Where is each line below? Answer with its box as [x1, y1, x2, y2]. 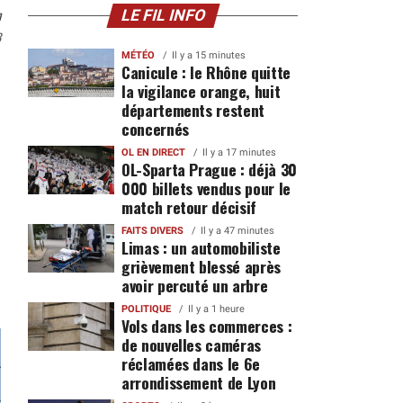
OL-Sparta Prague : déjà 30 [121, 157, 297, 181]
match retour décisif [121, 195, 256, 219]
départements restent [121, 98, 264, 121]
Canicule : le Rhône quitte [121, 60, 291, 84]
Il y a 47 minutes [200, 225, 274, 237]
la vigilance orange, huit [121, 79, 281, 103]
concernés [121, 117, 189, 140]
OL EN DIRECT [121, 147, 185, 158]
